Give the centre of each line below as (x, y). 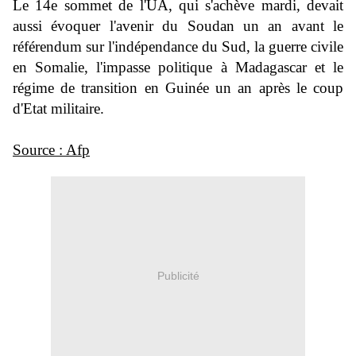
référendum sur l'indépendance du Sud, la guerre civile (178, 47)
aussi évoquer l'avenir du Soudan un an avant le (178, 26)
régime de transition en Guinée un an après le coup (178, 88)
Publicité (178, 275)
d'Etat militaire (56, 109)
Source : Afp (51, 150)
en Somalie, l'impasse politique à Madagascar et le (178, 68)
